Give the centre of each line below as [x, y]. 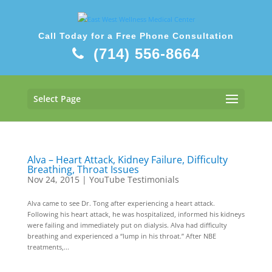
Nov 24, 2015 [53, 179]
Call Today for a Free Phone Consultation [136, 36]
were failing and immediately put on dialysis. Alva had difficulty [127, 225]
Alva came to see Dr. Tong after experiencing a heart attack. [121, 203]
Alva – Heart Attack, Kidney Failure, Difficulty [127, 160]
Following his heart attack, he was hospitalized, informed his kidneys [136, 214]
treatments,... [48, 247]
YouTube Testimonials [134, 179]
